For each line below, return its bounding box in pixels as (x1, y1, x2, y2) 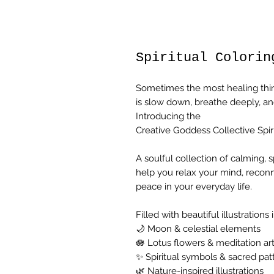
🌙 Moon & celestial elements (136, 223, 261, 234)
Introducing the (136, 111, 201, 122)
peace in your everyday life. (136, 181, 252, 192)
